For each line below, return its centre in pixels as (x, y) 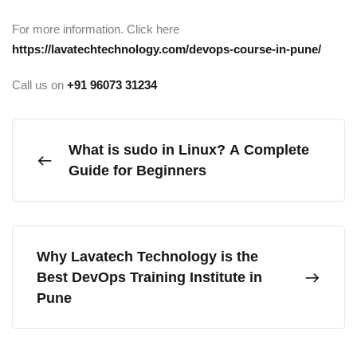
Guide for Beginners (137, 171)
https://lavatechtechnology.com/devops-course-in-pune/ (168, 49)
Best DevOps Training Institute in (149, 277)
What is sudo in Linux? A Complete (189, 150)
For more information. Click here (96, 29)
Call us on (39, 85)
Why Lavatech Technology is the (147, 257)
